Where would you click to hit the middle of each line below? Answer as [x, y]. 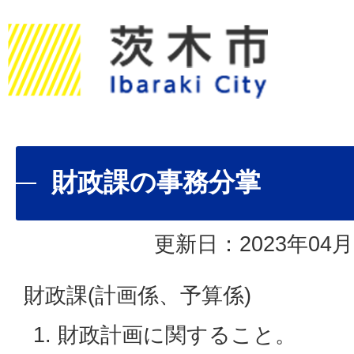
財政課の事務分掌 [156, 182]
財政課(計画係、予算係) [137, 295]
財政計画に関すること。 [177, 335]
